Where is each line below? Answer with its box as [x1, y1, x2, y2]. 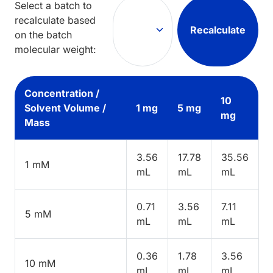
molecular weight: [15, 43, 96, 56]
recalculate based [15, 14, 96, 27]
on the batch [15, 29, 72, 41]
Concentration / [24, 87, 99, 100]
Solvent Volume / [24, 102, 106, 115]
